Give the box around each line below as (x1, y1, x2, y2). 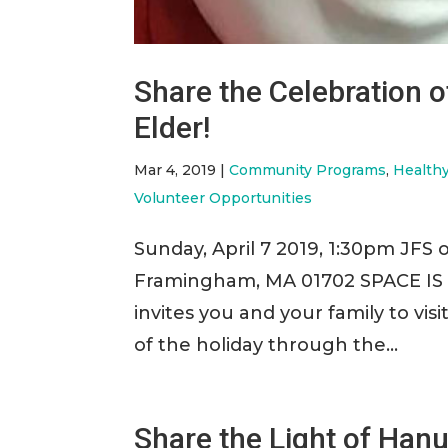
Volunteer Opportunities (134, 189, 313, 208)
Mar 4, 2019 (134, 161, 217, 180)
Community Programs (229, 161, 387, 180)
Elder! (134, 110, 211, 146)
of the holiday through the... (134, 334, 399, 357)
